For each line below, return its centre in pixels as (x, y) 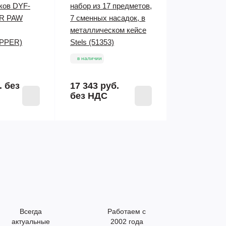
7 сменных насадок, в (108, 18)
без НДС (89, 96)
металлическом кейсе (108, 30)
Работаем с (127, 211)
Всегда (31, 211)
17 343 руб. (95, 86)
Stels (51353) (92, 42)
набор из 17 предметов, (111, 6)
